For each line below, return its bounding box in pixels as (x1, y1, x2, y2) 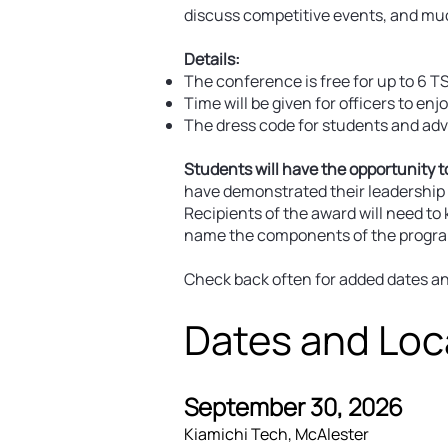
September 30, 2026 (184, 390, 403, 423)
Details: (184, 48, 240, 70)
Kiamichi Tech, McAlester (184, 423, 369, 445)
